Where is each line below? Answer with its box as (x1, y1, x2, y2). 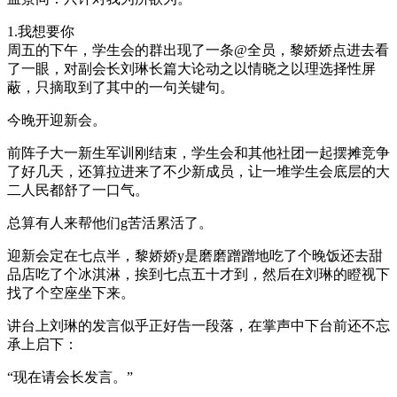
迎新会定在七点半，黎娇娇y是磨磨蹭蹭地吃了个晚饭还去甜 (7, 247, 383, 263)
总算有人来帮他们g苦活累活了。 (7, 214, 213, 230)
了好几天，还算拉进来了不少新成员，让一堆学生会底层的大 (7, 163, 390, 179)
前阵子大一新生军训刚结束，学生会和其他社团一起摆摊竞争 (7, 144, 390, 160)
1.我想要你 (7, 23, 74, 39)
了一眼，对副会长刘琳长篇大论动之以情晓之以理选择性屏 (7, 60, 376, 76)
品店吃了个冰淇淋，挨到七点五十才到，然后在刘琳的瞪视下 (7, 266, 390, 282)
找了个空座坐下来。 (7, 284, 135, 300)
